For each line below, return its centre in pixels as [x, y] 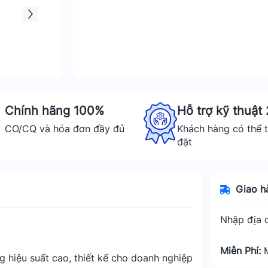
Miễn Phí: [242, 251]
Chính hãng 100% [54, 111]
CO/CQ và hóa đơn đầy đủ [65, 129]
